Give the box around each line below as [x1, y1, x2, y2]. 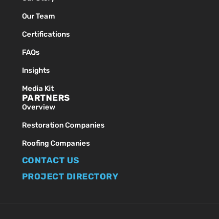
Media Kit [22, 84, 54, 93]
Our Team [22, 12, 55, 21]
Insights [22, 66, 50, 75]
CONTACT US [22, 155, 80, 166]
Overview [22, 103, 55, 112]
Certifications [22, 30, 70, 39]
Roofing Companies [22, 139, 90, 148]
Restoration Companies [22, 121, 105, 130]
